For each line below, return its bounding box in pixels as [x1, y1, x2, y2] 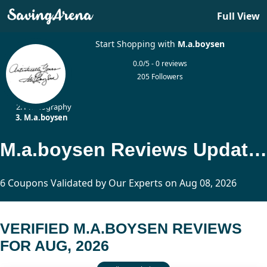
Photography [24, 101, 72, 112]
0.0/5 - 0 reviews [133, 58, 188, 69]
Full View [217, 10, 260, 23]
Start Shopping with [95, 38, 178, 49]
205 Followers [137, 72, 184, 82]
